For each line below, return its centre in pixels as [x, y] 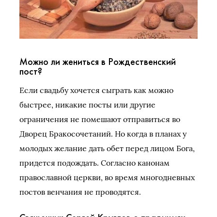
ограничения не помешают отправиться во [100, 119]
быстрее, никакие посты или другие [87, 104]
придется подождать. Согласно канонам [94, 163]
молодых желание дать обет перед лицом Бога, [107, 148]
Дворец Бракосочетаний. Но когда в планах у [103, 133]
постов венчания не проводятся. [80, 192]
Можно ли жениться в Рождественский [98, 61]
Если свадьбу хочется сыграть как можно [96, 90]
